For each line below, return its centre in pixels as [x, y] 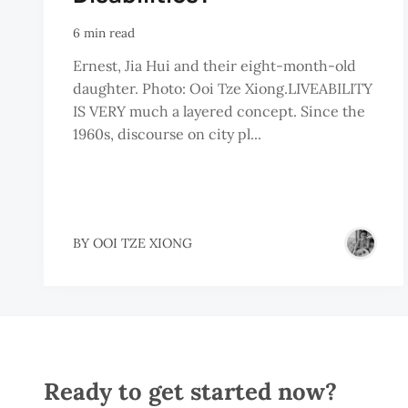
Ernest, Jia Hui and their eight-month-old [214, 66]
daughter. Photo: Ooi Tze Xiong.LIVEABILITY [223, 89]
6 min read [104, 32]
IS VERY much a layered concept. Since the [219, 112]
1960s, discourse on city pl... [167, 134]
